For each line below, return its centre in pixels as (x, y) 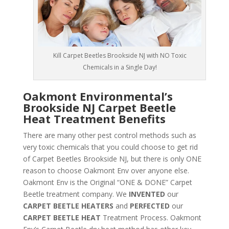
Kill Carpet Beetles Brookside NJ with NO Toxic (120, 56)
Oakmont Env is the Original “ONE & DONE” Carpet (107, 182)
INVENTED (146, 194)
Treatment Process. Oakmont (152, 218)
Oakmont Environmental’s (98, 96)
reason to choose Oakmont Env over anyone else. (106, 171)
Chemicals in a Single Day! (120, 67)
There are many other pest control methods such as (109, 135)
